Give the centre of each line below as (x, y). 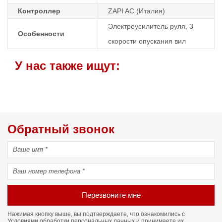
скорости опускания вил (147, 41)
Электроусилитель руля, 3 (151, 26)
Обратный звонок (61, 129)
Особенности (41, 34)
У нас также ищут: (67, 66)
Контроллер (39, 11)
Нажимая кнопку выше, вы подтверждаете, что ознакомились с (96, 214)
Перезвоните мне (111, 195)
